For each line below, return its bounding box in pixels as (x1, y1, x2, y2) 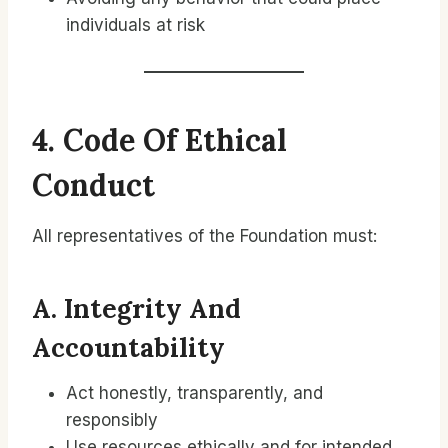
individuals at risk (66, 15, 205, 35)
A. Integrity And (32, 292, 241, 325)
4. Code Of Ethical (32, 121, 287, 159)
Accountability (32, 331, 225, 364)
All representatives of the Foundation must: (32, 226, 377, 246)
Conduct (32, 166, 155, 204)
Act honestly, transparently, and (66, 383, 323, 403)
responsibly (66, 410, 158, 430)
